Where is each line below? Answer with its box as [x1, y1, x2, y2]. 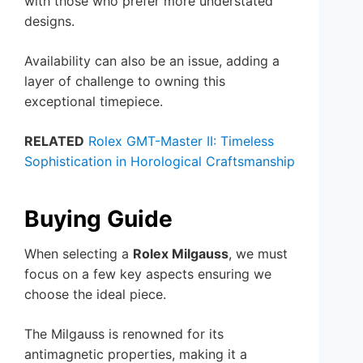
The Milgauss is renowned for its [24, 326, 224, 343]
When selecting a [24, 246, 133, 263]
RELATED [24, 133, 84, 150]
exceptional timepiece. [24, 93, 163, 110]
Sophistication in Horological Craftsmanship [24, 153, 295, 170]
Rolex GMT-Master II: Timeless [88, 133, 274, 150]
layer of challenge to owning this [24, 73, 225, 90]
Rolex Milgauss [133, 246, 228, 263]
